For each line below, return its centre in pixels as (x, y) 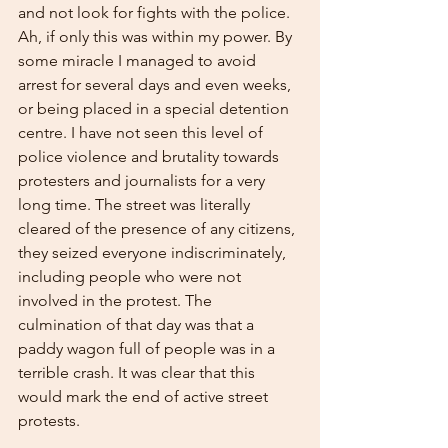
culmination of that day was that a (138, 324)
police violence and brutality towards (150, 156)
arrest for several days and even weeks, (156, 84)
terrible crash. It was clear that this (138, 372)
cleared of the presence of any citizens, (158, 228)
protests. (49, 420)
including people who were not (131, 276)
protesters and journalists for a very (143, 180)
